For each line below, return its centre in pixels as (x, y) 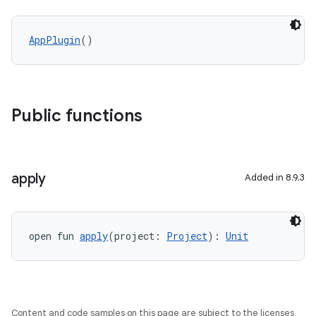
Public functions (77, 116)
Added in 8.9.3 (275, 177)
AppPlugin (55, 40)
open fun (54, 236)
